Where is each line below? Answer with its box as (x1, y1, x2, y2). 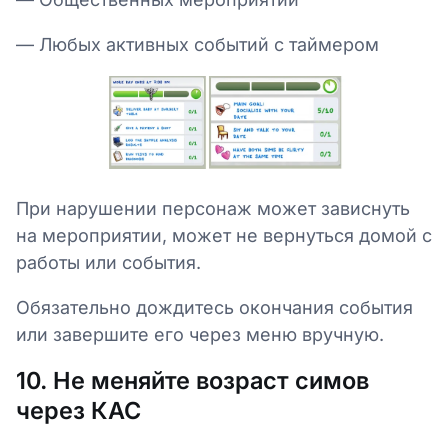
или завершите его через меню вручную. (16, 323, 384, 345)
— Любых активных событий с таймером (16, 34, 379, 55)
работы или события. (16, 251, 206, 273)
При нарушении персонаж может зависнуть (16, 197, 410, 219)
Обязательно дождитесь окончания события (16, 296, 413, 318)
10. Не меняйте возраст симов (16, 365, 369, 395)
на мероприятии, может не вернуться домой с (16, 224, 432, 246)
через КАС (16, 395, 141, 425)
